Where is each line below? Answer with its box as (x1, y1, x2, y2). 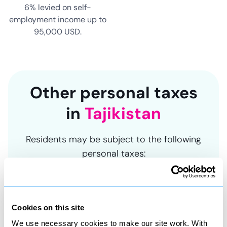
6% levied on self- (24, 2, 91, 13)
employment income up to (9, 14, 106, 25)
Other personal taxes (29, 82, 198, 103)
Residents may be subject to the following (26, 133, 201, 145)
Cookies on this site (12, 203, 84, 212)
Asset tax (95, 214, 132, 224)
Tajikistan (85, 103, 161, 124)
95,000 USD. (34, 26, 82, 37)
